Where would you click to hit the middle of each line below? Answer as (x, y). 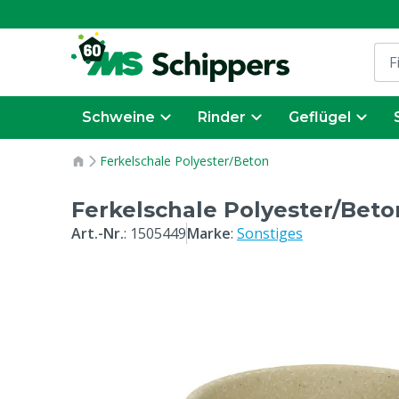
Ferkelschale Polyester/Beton (184, 161)
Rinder (222, 117)
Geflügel (320, 117)
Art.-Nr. (98, 233)
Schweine (118, 117)
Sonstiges (270, 233)
